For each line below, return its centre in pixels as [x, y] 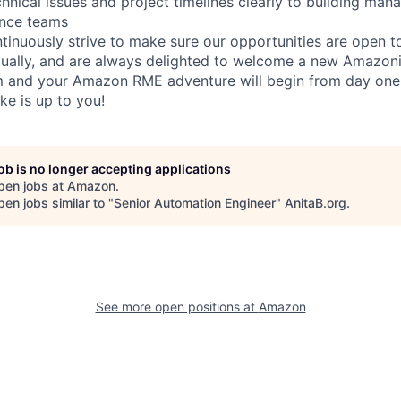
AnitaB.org [316, 202]
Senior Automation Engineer [195, 202]
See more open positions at [177, 306]
